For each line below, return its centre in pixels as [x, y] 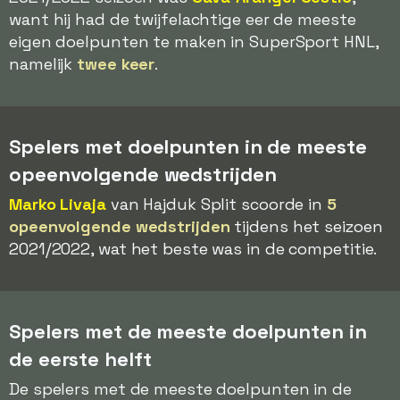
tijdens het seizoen [306, 226]
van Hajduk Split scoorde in [216, 204]
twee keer [116, 64]
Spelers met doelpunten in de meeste [188, 146]
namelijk [43, 64]
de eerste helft [80, 359]
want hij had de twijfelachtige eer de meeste [183, 19]
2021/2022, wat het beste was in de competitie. [193, 249]
